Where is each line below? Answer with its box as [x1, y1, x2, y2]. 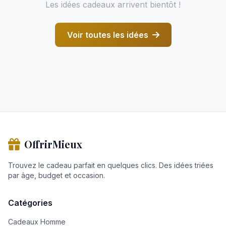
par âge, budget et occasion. [8, 171, 105, 180]
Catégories [8, 198, 52, 208]
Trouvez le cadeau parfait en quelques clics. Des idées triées [8, 161, 213, 169]
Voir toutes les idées [67, 30, 148, 40]
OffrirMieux [24, 137, 82, 151]
